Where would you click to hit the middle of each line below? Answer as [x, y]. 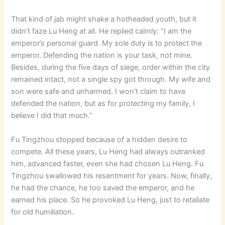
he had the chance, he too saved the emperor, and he [103, 188]
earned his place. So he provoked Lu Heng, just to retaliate [110, 200]
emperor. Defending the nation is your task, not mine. [102, 55]
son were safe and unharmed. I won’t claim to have [98, 92]
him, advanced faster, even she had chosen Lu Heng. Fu [107, 163]
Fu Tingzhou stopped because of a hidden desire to [99, 139]
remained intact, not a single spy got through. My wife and [111, 80]
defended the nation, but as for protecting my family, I [103, 104]
